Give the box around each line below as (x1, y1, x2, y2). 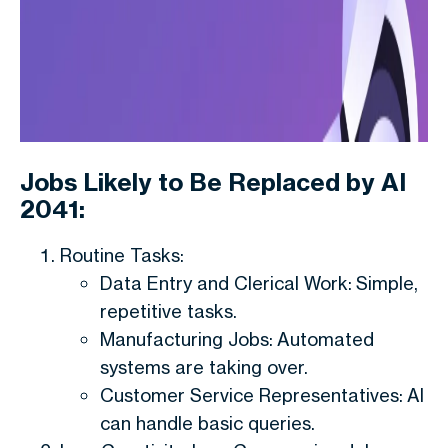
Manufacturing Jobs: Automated (100, 328, 374, 350)
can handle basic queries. (100, 412, 315, 434)
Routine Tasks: (60, 244, 184, 266)
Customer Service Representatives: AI (100, 384, 424, 406)
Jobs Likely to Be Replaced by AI (20, 167, 406, 197)
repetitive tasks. (100, 300, 237, 322)
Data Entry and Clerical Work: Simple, (100, 272, 418, 294)
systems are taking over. (100, 356, 308, 378)
